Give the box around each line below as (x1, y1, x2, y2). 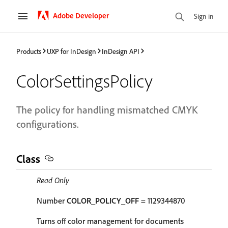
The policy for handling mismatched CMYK (16, 103, 197, 116)
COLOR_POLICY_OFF (67, 195, 139, 206)
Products (16, 46, 41, 55)
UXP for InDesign (47, 46, 96, 55)
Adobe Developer (53, 10, 109, 20)
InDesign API (102, 46, 139, 55)
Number (37, 195, 67, 206)
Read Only (37, 175, 69, 185)
